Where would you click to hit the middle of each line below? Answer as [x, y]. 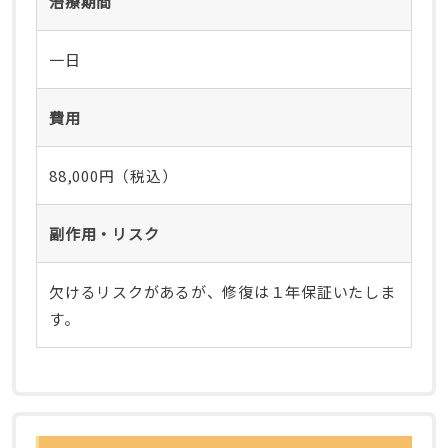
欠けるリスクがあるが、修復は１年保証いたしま [222, 291]
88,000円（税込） [113, 175]
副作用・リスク [104, 233]
